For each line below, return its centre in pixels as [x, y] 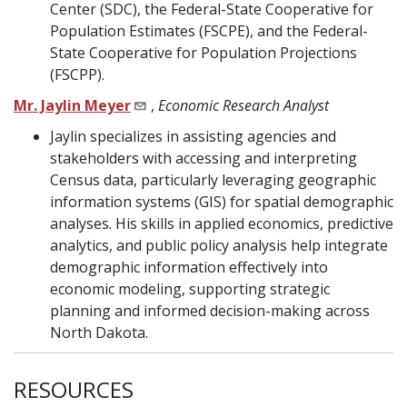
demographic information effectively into [189, 268]
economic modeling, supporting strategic [190, 289]
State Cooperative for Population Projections [203, 53]
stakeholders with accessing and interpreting [203, 159]
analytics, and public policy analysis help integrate [219, 246]
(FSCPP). [77, 75]
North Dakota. [99, 333]
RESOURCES [74, 390]
